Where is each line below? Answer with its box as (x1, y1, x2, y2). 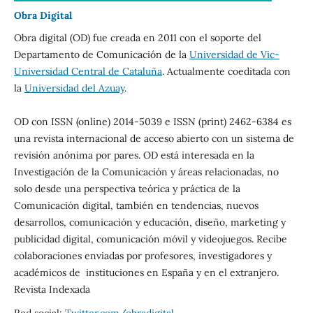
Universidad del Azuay (24, 81, 124, 94)
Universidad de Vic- (189, 48, 279, 61)
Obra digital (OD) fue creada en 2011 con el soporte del (13, 31, 261, 44)
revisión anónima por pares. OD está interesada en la (13, 148, 254, 161)
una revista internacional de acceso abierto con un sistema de (13, 131, 294, 145)
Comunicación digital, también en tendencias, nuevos (13, 198, 259, 212)
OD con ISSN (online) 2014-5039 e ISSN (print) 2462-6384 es (13, 115, 291, 128)
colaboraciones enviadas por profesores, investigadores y (13, 249, 272, 262)
